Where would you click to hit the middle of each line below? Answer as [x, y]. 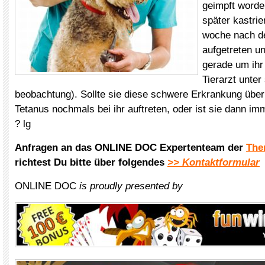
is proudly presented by [131, 186]
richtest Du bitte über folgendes [91, 162]
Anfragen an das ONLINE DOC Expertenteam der [130, 148]
